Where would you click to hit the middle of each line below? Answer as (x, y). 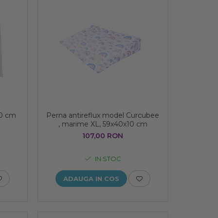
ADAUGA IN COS (91, 179)
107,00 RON (103, 136)
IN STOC (107, 159)
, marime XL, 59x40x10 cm (125, 124)
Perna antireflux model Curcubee (103, 116)
